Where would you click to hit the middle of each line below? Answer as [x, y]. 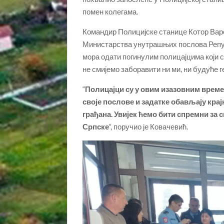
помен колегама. [110, 11]
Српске [96, 126]
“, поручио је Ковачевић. [149, 126]
